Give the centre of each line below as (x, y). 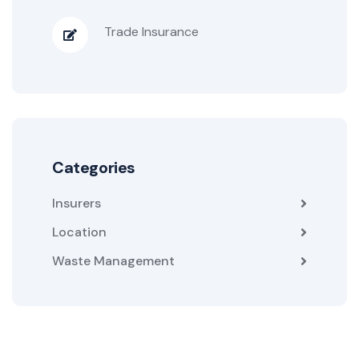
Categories (94, 168)
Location (79, 232)
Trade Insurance (151, 31)
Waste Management (113, 261)
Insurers (77, 204)
